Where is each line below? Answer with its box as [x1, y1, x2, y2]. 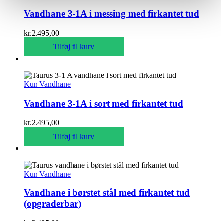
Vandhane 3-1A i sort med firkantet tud [24, 98, 183, 109]
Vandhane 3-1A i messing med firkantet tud [24, 8, 199, 19]
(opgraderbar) [24, 198, 81, 209]
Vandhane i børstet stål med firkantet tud [24, 187, 190, 198]
